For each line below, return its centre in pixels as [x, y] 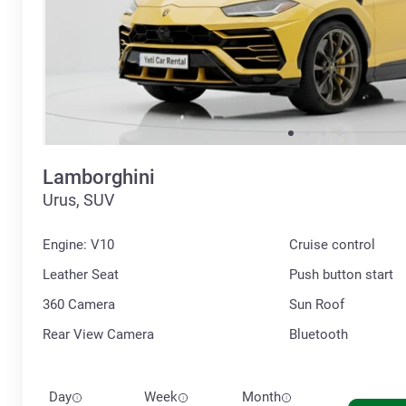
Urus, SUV [78, 199]
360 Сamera [79, 304]
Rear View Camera [98, 334]
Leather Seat [81, 274]
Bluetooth [318, 334]
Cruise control [332, 244]
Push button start [341, 274]
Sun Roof [316, 304]
